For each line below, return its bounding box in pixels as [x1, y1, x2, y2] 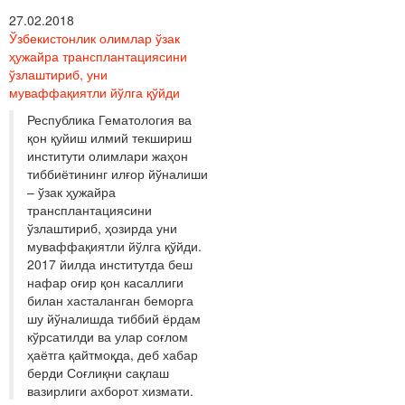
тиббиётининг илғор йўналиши [27, 164, 208, 183]
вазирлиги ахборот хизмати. [27, 381, 193, 400]
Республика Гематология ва [27, 109, 192, 128]
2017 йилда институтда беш [27, 254, 193, 273]
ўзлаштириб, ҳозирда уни [27, 218, 177, 237]
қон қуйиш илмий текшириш [27, 127, 192, 146]
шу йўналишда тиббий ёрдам [27, 308, 201, 327]
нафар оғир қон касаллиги [27, 272, 184, 291]
